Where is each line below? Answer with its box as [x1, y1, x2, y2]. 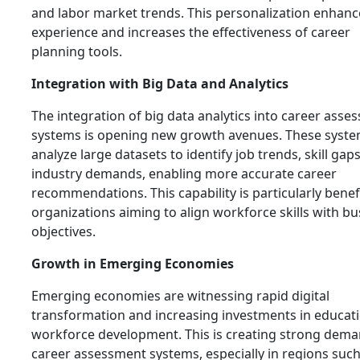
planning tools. [31, 43, 122, 60]
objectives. [31, 223, 96, 240]
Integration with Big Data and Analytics [31, 75, 288, 92]
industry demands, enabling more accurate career [31, 165, 337, 182]
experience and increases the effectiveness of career [31, 23, 350, 41]
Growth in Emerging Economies [31, 255, 234, 272]
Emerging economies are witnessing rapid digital [31, 287, 329, 305]
